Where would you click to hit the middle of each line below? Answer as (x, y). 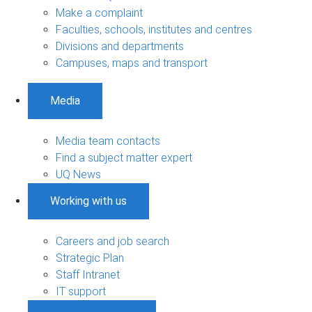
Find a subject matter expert (124, 157)
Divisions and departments (120, 46)
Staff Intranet (88, 274)
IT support (81, 291)
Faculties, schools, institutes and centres (154, 29)
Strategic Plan (90, 258)
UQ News (78, 174)
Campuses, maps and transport (132, 63)
